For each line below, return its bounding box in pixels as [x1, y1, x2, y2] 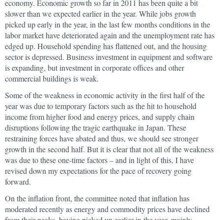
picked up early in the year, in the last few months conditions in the [5, 19, 210, 29]
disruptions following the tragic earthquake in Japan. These [5, 122, 186, 133]
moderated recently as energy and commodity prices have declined [5, 204, 210, 214]
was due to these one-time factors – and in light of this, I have [5, 155, 194, 165]
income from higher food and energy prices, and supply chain [5, 111, 194, 122]
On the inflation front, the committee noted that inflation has [5, 193, 190, 203]
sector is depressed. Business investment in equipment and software [5, 52, 213, 62]
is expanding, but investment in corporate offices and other [5, 62, 184, 73]
